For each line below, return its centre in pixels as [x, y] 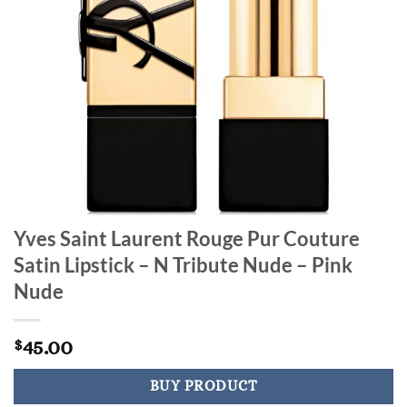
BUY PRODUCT [203, 387]
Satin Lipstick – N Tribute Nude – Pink [183, 265]
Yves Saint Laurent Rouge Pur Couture [187, 239]
